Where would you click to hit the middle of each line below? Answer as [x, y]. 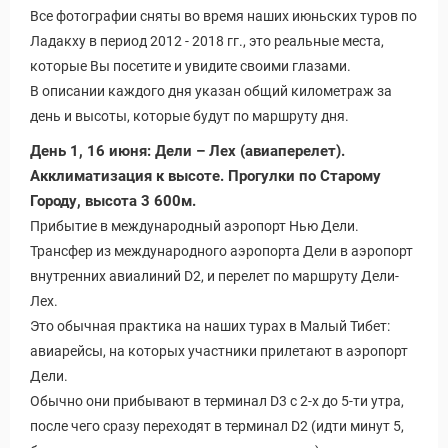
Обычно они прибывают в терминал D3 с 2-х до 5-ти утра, [217, 400]
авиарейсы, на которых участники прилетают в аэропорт [219, 350]
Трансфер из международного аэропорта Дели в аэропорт [221, 250]
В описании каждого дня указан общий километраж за [211, 90]
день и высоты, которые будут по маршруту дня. [189, 115]
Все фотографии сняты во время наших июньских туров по [223, 15]
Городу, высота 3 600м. [113, 200]
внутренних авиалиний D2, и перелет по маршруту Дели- [214, 275]
